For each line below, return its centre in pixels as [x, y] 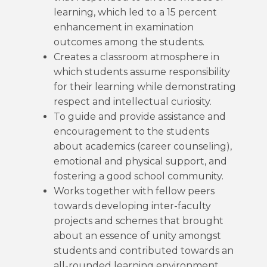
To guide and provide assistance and [140, 117]
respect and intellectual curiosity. [133, 102]
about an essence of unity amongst [137, 236]
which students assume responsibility [142, 72]
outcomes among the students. [129, 42]
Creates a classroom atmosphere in [136, 57]
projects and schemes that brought [139, 221]
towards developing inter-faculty [132, 206]
